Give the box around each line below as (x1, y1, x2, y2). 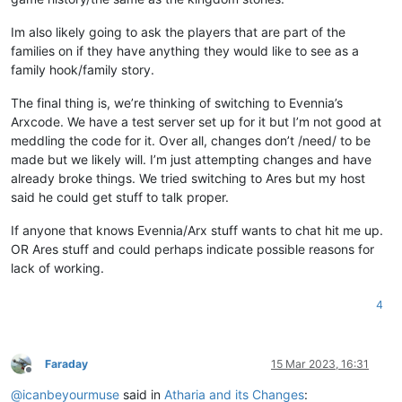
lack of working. (11, 259, 104, 275)
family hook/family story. (11, 61, 154, 77)
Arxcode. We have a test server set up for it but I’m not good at (11, 113, 381, 129)
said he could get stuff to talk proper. (11, 188, 229, 205)
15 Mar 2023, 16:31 (271, 356, 369, 371)
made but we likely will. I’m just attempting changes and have (11, 151, 371, 167)
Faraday (45, 356, 88, 371)
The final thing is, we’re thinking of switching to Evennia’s (11, 94, 343, 110)
